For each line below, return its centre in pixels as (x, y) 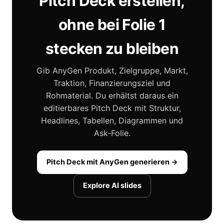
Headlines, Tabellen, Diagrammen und (112, 121)
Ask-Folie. (112, 133)
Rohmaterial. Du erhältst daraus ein (112, 96)
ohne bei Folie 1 (112, 25)
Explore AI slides (112, 186)
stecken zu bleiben (112, 49)
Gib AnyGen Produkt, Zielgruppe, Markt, (112, 71)
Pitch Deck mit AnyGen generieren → (112, 162)
